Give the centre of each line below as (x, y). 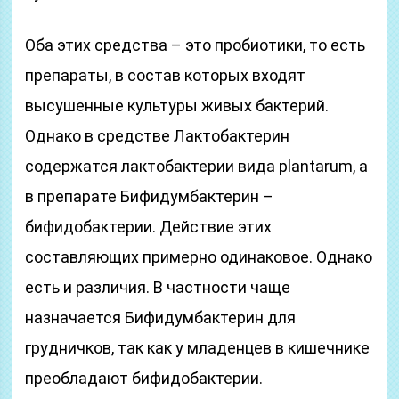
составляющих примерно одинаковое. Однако (199, 257)
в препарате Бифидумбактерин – (150, 196)
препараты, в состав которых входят (166, 75)
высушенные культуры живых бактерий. (177, 106)
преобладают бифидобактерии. (144, 378)
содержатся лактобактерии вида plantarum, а (197, 166)
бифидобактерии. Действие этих (149, 227)
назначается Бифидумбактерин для (161, 318)
